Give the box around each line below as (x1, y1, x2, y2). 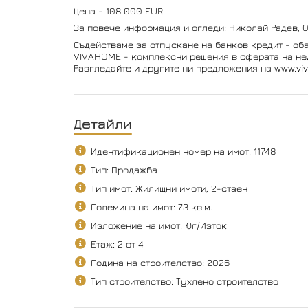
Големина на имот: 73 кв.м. (90, 200, 212, 212)
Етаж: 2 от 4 (90, 237, 144, 250)
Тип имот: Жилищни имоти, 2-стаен (90, 181, 247, 194)
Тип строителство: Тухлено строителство (90, 274, 278, 287)
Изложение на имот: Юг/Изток (90, 219, 227, 231)
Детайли (73, 115, 132, 131)
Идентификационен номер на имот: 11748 (90, 144, 276, 157)
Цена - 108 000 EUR (73, 4, 163, 16)
